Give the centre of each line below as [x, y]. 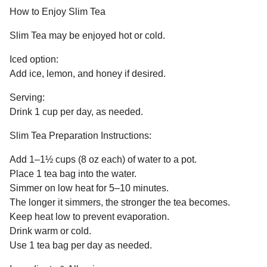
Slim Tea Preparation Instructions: [80, 136]
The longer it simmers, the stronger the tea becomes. [120, 203]
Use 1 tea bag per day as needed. [81, 246]
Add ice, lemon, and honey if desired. [88, 74]
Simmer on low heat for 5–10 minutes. [89, 188]
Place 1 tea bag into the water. [73, 174]
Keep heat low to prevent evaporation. [89, 217]
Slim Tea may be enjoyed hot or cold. [87, 36]
